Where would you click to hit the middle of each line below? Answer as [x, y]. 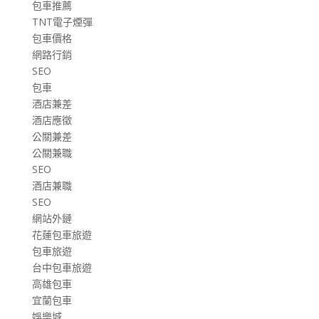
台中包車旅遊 [62, 268]
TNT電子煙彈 [62, 22]
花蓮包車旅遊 [62, 235]
